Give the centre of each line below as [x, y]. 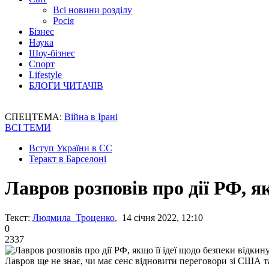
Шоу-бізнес [52, 53]
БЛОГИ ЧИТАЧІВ [66, 86]
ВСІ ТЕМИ [28, 128]
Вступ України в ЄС [71, 148]
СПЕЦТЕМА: [35, 117]
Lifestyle [45, 75]
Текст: [17, 217]
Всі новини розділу [92, 10]
